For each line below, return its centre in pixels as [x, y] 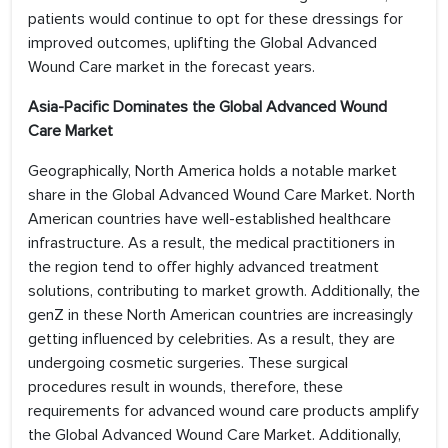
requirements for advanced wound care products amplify [223, 411]
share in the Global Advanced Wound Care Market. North [221, 195]
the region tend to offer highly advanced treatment [203, 267]
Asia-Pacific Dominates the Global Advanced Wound [207, 107]
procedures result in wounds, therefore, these [185, 387]
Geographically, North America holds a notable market [212, 171]
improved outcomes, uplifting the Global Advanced [202, 43]
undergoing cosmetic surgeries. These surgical [188, 363]
